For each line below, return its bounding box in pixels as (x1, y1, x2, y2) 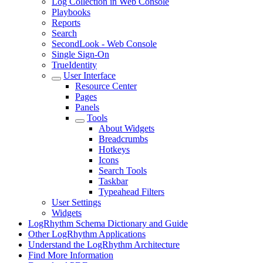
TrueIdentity (52, 60, 97, 70)
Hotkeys (99, 144, 130, 154)
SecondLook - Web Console (52, 39, 157, 49)
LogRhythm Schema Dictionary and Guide (28, 218, 188, 228)
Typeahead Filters (99, 187, 164, 197)
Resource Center (75, 81, 137, 91)
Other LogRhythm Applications (28, 229, 146, 239)
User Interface (63, 70, 116, 80)
